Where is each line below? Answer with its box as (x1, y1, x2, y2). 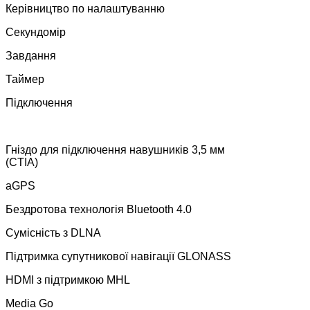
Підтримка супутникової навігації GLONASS (6, 250, 231, 262)
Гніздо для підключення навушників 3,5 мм (6, 143, 225, 156)
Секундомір (6, 26, 66, 38)
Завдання (6, 49, 56, 62)
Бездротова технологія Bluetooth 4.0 (6, 203, 192, 215)
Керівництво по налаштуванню (6, 2, 165, 15)
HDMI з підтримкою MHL (6, 273, 130, 286)
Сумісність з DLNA (6, 226, 101, 239)
